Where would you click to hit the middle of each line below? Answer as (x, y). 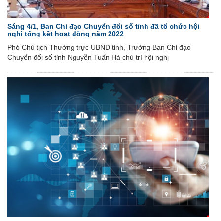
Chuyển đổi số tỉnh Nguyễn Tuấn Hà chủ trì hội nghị (88, 57)
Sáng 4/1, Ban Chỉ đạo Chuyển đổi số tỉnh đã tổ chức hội (104, 26)
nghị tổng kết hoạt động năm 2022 (66, 33)
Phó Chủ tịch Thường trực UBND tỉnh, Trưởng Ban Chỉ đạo (99, 47)
